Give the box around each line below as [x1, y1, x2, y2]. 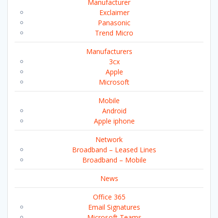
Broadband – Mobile [82, 155, 146, 165]
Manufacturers [86, 47, 132, 56]
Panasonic [98, 18, 130, 28]
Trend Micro [95, 28, 133, 38]
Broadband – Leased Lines [72, 145, 156, 155]
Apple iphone [93, 116, 135, 126]
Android [102, 106, 127, 116]
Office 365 [92, 192, 126, 202]
